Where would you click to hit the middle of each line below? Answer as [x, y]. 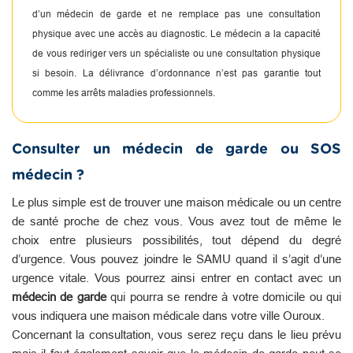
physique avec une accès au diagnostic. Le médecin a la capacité [176, 33]
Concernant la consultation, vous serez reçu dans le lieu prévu [176, 334]
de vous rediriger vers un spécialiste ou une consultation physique [176, 53]
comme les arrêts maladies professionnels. [124, 92]
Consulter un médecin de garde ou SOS [176, 149]
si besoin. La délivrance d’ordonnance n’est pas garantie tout [176, 72]
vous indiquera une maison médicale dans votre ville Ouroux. [168, 315]
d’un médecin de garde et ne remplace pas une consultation [176, 13]
